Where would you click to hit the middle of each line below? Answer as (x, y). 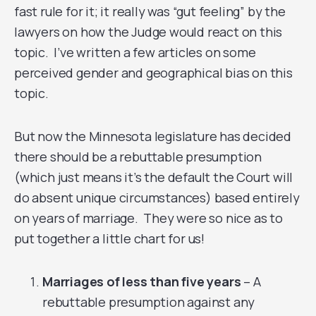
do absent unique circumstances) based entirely (157, 197)
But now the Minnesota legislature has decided (153, 136)
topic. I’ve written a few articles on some (135, 52)
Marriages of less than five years (142, 281)
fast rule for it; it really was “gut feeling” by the (150, 11)
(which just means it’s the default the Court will (154, 177)
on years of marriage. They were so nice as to (148, 218)
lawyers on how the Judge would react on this (148, 32)
